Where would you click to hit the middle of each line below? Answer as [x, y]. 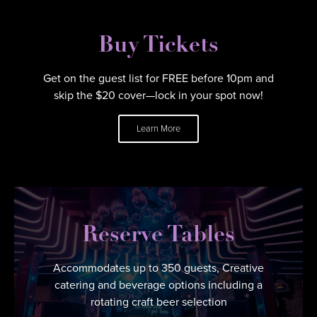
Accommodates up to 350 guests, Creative [158, 267]
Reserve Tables [158, 235]
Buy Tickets [158, 46]
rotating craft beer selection [158, 301]
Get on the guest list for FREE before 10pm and [158, 78]
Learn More [158, 128]
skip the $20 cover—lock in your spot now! [158, 95]
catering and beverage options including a [158, 284]
